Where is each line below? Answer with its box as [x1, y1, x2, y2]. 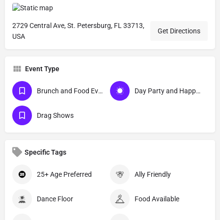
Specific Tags [25, 148, 66, 156]
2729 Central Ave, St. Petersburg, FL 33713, [12, 21, 144, 29]
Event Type [25, 64, 59, 73]
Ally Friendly [135, 170, 171, 178]
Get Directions [158, 27, 200, 35]
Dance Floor [37, 194, 73, 203]
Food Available [135, 194, 179, 203]
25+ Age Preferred [37, 170, 92, 178]
